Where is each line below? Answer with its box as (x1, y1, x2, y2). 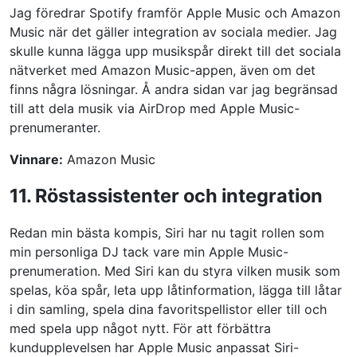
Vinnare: (10, 151, 63, 167)
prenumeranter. (10, 119, 100, 135)
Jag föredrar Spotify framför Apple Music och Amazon (10, 4, 340, 21)
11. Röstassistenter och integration (10, 183, 323, 207)
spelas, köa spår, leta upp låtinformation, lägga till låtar (10, 281, 342, 298)
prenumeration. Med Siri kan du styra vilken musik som (10, 262, 340, 279)
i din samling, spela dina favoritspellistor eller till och (10, 300, 327, 317)
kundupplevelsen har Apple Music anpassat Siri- (10, 339, 299, 355)
